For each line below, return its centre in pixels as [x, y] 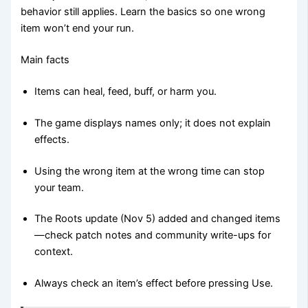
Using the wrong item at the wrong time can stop [150, 171]
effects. [52, 139]
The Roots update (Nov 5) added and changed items [158, 219]
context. [54, 252]
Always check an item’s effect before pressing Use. [154, 284]
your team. [59, 187]
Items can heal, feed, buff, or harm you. [126, 91]
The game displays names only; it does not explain [153, 123]
